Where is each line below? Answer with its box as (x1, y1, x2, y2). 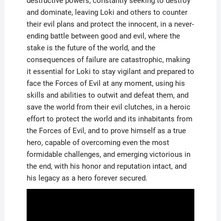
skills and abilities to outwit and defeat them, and (26, 90, 188, 100)
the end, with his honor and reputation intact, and (26, 161, 186, 171)
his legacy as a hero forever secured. (26, 173, 147, 183)
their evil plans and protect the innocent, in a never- (26, 19, 194, 29)
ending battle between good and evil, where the (26, 31, 180, 40)
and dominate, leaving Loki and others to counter (26, 7, 187, 17)
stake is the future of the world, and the (26, 43, 155, 52)
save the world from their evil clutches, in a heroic (26, 102, 190, 111)
